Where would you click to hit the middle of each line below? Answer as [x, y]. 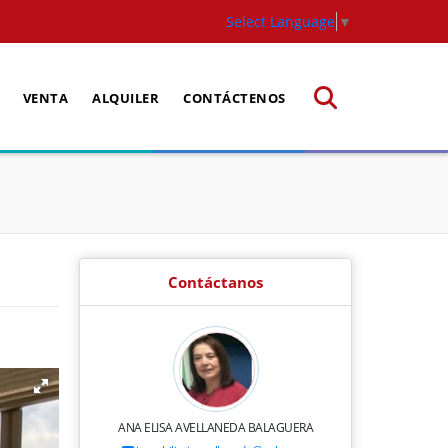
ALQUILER [126, 97]
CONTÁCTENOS [234, 97]
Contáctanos [215, 281]
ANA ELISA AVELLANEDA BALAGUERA [215, 427]
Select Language [280, 21]
